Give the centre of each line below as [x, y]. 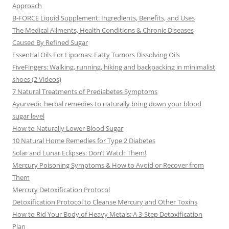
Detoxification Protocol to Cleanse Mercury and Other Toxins [105, 202]
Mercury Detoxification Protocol [61, 190]
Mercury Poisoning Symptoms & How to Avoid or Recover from [108, 165]
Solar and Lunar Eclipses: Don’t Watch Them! [79, 153]
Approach [27, 6]
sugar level [28, 116]
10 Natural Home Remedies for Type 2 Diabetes [84, 141]
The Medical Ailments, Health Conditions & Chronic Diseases [103, 30]
